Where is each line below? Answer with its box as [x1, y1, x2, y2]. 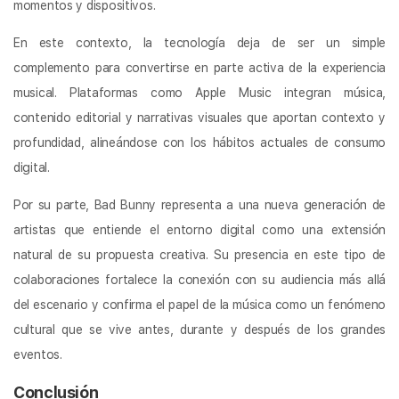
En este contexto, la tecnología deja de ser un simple [13, 36, 386, 51]
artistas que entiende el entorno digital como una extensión [13, 223, 386, 238]
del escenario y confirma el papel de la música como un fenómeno [13, 297, 386, 313]
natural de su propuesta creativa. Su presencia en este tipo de [13, 248, 386, 263]
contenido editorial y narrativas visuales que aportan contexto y [13, 110, 386, 126]
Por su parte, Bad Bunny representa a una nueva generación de [13, 198, 386, 213]
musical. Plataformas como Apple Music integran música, [13, 85, 386, 101]
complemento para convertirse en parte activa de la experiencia [13, 61, 386, 76]
